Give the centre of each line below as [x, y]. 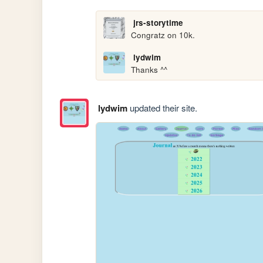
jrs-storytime [158, 23]
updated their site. [162, 107]
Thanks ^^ [149, 70]
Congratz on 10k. [163, 35]
